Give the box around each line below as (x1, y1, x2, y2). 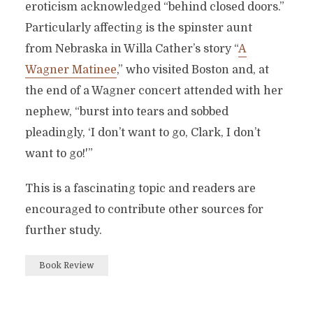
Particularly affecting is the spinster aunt (24, 22, 252, 34)
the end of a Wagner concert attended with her (24, 85, 283, 97)
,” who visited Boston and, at (116, 64, 269, 76)
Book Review (38, 261, 94, 270)
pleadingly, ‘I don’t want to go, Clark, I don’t (24, 126, 261, 139)
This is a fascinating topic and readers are (24, 182, 256, 195)
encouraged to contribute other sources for (24, 203, 263, 216)
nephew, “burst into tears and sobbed (24, 105, 228, 118)
